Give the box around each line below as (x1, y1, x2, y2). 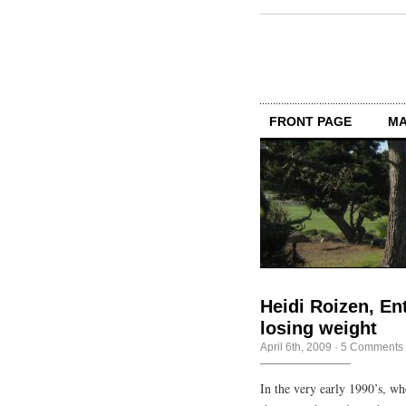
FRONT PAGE (269, 113, 352, 129)
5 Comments (341, 340, 403, 353)
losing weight (260, 317, 377, 338)
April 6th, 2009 (260, 340, 332, 353)
